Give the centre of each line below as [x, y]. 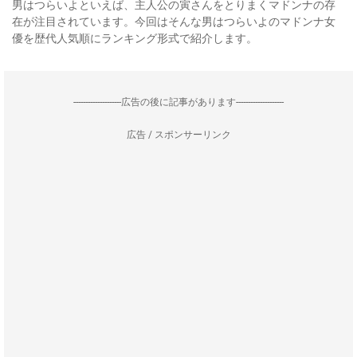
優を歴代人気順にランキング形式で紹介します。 [135, 38]
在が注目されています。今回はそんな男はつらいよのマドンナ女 [174, 22]
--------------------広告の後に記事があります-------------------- [178, 102]
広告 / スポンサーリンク [178, 135]
